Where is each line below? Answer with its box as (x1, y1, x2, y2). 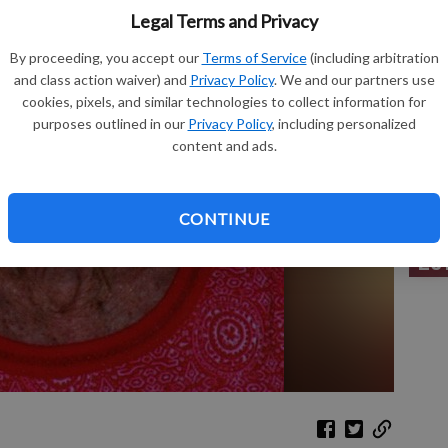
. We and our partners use (273, 71, 435, 88)
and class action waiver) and (13, 71, 187, 88)
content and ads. (171, 137, 277, 154)
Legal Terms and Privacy (130, 10, 318, 32)
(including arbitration (309, 49, 439, 66)
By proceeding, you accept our (9, 49, 199, 66)
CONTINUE (178, 208, 270, 228)
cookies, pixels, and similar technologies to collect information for (22, 93, 426, 110)
